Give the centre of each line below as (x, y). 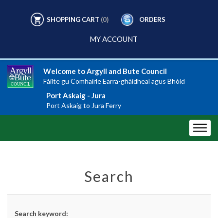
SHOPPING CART (73, 19)
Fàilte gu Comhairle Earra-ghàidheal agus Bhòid (114, 81)
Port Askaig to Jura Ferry (84, 105)
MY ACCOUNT (113, 39)
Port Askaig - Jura (76, 95)
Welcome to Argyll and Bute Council (105, 71)
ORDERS (152, 19)
